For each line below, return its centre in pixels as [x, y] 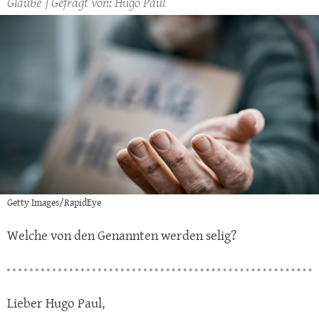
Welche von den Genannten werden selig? [122, 236]
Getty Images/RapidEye [54, 203]
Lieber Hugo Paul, [56, 303]
